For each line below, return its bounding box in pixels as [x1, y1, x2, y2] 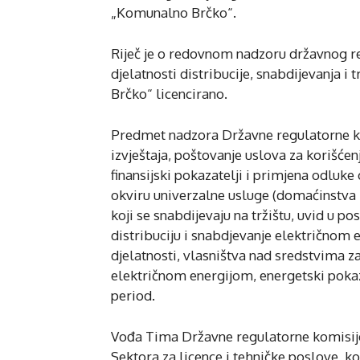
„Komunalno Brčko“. [111, 4, 236, 22]
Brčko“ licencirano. [111, 85, 227, 103]
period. [111, 287, 155, 305]
